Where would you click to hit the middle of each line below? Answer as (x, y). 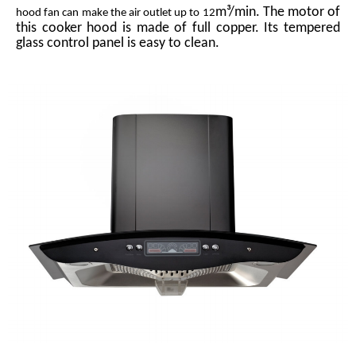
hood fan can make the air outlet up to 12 (116, 13)
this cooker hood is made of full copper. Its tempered (178, 28)
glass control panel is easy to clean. (118, 43)
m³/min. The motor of (277, 12)
